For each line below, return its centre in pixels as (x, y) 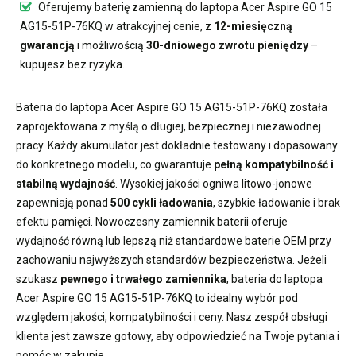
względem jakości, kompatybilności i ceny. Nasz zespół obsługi (172, 317)
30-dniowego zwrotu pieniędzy (227, 45)
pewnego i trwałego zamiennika (143, 279)
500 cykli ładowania (162, 202)
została (307, 107)
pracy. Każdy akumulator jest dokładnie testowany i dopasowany (177, 145)
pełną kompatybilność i (274, 164)
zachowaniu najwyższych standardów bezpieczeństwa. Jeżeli (171, 259)
